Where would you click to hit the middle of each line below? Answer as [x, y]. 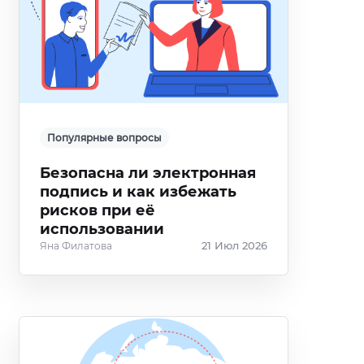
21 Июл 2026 [234, 246]
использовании [102, 229]
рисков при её [97, 210]
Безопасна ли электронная [147, 173]
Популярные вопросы [104, 138]
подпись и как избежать [138, 192]
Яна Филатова [76, 246]
